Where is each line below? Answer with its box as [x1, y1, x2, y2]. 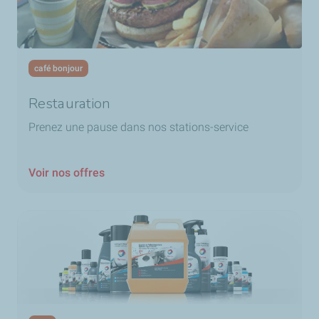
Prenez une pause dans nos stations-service [28, 120, 249, 135]
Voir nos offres [28, 166, 105, 180]
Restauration [28, 94, 111, 114]
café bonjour [34, 63, 83, 74]
